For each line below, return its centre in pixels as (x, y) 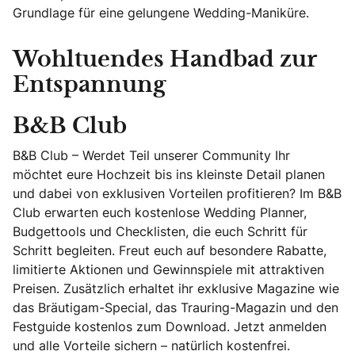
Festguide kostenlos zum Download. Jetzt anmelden (170, 326)
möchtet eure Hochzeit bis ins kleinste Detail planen (169, 174)
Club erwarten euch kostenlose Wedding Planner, (160, 212)
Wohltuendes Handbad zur (165, 60)
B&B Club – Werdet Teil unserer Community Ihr (151, 155)
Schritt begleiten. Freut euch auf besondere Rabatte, (170, 250)
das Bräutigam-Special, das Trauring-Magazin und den (176, 307)
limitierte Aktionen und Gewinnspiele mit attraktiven (168, 269)
